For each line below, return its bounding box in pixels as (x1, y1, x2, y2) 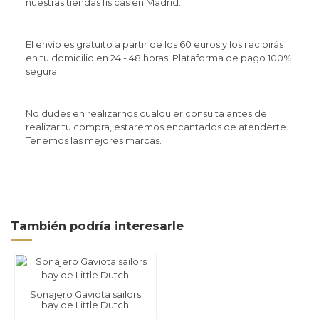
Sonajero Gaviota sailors (29, 288, 141, 300)
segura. (25, 65, 59, 77)
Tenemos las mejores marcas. (25, 134, 162, 146)
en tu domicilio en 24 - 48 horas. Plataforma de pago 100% (25, 51, 292, 63)
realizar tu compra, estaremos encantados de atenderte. (25, 120, 288, 132)
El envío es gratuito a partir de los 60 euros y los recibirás (25, 38, 283, 50)
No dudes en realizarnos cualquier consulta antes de (25, 107, 267, 119)
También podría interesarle (11, 219, 184, 234)
